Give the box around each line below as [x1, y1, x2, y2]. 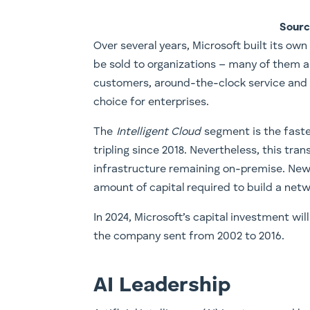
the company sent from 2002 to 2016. [93, 230, 285, 242]
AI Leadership [93, 275, 231, 296]
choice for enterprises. [93, 96, 210, 108]
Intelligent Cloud [116, 126, 201, 138]
